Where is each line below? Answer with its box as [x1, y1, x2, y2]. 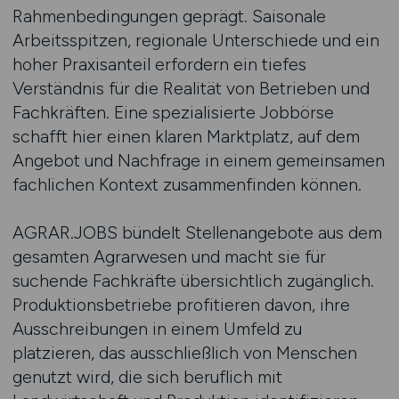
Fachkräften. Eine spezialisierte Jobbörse [12, 102, 334, 123]
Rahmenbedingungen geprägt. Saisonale [12, 5, 326, 27]
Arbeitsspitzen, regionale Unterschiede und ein [12, 29, 379, 51]
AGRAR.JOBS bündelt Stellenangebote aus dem [12, 222, 382, 243]
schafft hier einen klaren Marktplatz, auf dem [12, 126, 360, 147]
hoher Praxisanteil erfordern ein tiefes [12, 53, 306, 75]
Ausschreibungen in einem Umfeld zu [12, 318, 302, 339]
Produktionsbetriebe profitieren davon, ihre [12, 294, 350, 315]
